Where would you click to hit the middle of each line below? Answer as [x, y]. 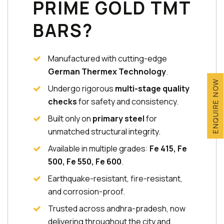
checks [62, 101]
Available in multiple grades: [99, 148]
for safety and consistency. [128, 101]
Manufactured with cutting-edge [107, 58]
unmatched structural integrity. [104, 131]
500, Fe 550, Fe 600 [85, 161]
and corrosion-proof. [86, 191]
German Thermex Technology [107, 71]
